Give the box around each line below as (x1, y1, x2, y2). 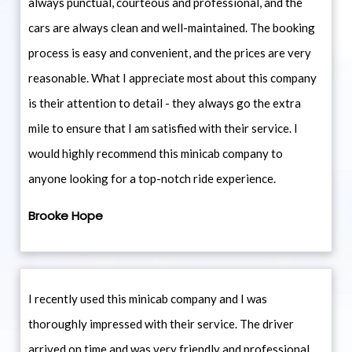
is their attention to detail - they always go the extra (28, 96, 301, 111)
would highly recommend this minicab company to (28, 146, 283, 161)
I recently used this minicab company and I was (28, 291, 267, 306)
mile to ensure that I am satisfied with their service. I (28, 121, 298, 136)
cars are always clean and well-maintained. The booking (28, 20, 315, 35)
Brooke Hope (28, 207, 103, 225)
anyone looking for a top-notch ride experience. (28, 171, 276, 186)
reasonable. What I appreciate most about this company (28, 71, 317, 86)
